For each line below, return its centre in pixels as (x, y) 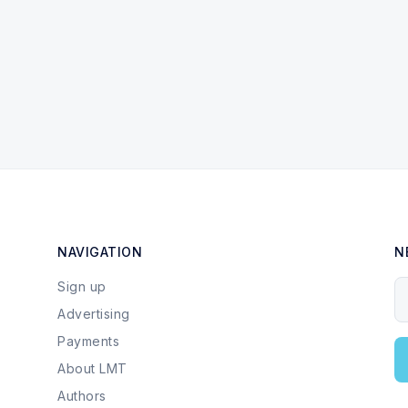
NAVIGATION (100, 252)
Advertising (94, 314)
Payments (88, 341)
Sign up (82, 286)
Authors (82, 396)
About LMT (92, 368)
